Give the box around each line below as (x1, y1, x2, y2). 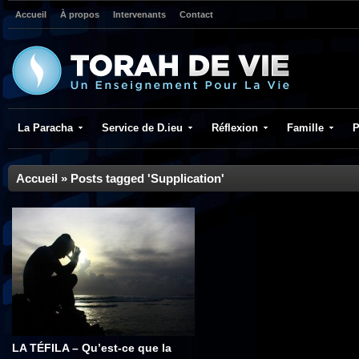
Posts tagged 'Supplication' (71, 171, 224, 185)
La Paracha (18, 122, 73, 134)
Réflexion (212, 122, 258, 134)
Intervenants (113, 10, 166, 19)
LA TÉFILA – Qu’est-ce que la (12, 341, 171, 354)
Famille (287, 122, 324, 134)
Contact (179, 10, 213, 19)
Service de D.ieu (102, 122, 183, 134)
